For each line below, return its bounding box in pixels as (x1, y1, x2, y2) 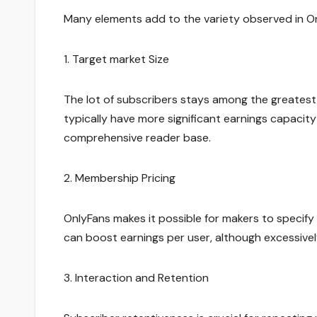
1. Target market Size (64, 52, 169, 67)
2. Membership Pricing (64, 171, 175, 186)
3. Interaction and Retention (64, 270, 209, 286)
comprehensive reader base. (64, 130, 211, 146)
